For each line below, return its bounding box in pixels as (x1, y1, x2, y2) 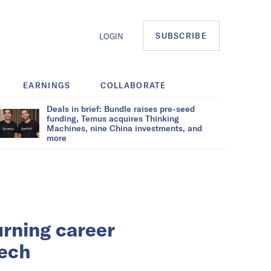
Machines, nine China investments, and (47, 122, 202, 133)
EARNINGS (23, 80, 71, 90)
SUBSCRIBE (155, 31, 207, 41)
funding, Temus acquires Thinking (47, 113, 179, 123)
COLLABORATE (100, 80, 166, 90)
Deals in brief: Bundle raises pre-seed (47, 103, 195, 114)
